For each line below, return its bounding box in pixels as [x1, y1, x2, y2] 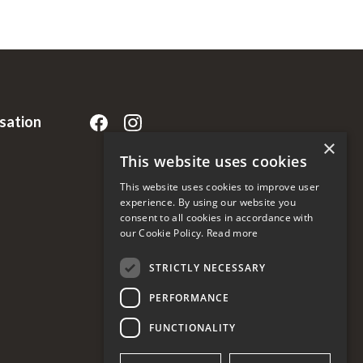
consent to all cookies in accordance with [120, 211, 314, 224]
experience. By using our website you [120, 195, 296, 209]
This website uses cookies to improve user [120, 180, 320, 194]
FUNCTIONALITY [149, 320, 236, 335]
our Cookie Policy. [120, 226, 207, 240]
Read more [206, 226, 258, 240]
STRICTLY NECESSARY [149, 260, 266, 275]
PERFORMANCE [149, 290, 229, 305]
